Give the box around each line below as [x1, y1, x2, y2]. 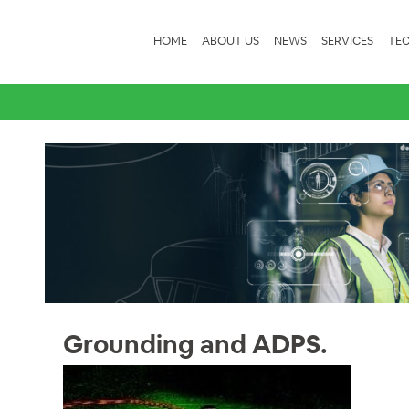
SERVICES [321, 33, 373, 48]
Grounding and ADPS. [63, 328, 328, 362]
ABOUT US [202, 33, 259, 48]
